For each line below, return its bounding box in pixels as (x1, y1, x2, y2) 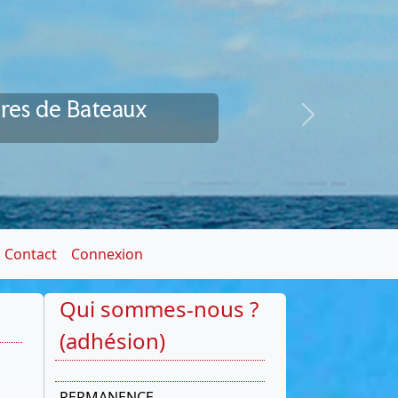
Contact (4, 244, 58, 265)
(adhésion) (60, 326, 165, 356)
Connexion (71, 244, 144, 265)
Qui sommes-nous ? (60, 294, 259, 324)
